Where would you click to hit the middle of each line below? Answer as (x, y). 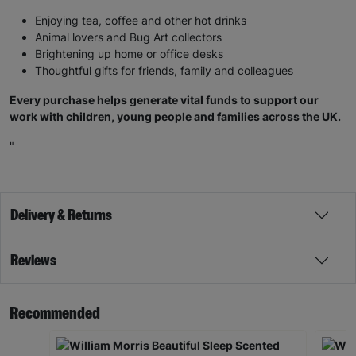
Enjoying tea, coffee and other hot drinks (141, 21)
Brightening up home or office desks (129, 54)
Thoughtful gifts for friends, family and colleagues (164, 71)
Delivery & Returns (61, 216)
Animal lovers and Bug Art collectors (128, 37)
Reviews (33, 261)
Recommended (55, 313)
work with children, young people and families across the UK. (175, 117)
